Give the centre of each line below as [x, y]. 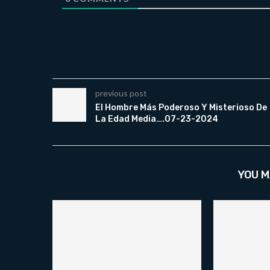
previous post [121, 93]
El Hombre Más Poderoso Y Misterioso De [181, 108]
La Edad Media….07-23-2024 [157, 119]
